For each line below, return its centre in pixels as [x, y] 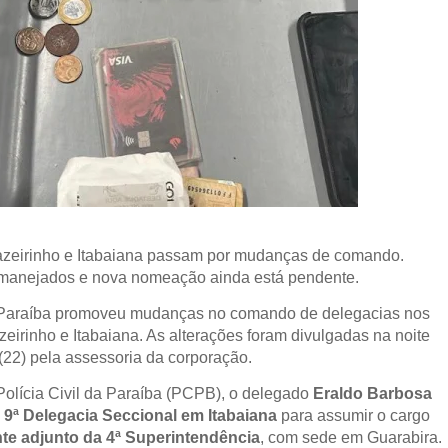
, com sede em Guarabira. [351, 437]
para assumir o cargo [354, 415]
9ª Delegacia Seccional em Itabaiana [141, 415]
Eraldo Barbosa [373, 393]
